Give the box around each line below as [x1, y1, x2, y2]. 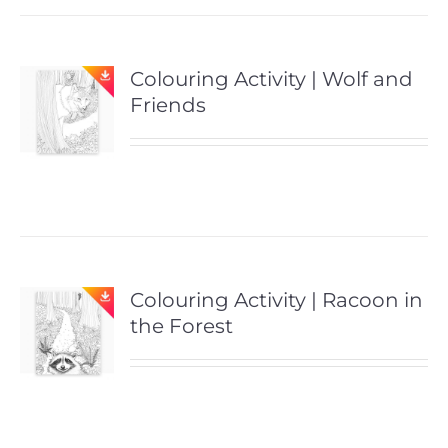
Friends [130, 92, 207, 117]
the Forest [130, 313, 234, 338]
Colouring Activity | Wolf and [130, 66, 414, 91]
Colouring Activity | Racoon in [130, 287, 424, 312]
